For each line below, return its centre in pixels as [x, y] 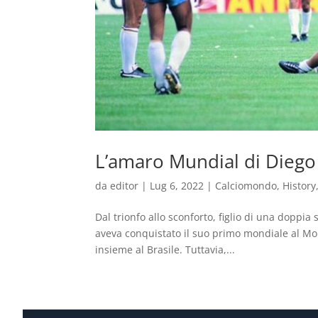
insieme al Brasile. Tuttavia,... [165, 249]
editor [125, 185]
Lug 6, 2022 [177, 185]
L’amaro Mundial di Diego [206, 161]
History [300, 185]
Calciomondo [246, 185]
